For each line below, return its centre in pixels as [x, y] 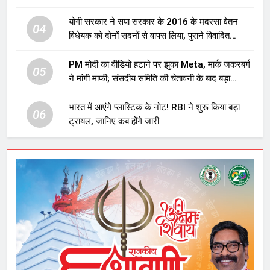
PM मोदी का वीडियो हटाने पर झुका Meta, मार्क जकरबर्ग [159, 65]
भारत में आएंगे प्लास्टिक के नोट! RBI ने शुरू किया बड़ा [154, 108]
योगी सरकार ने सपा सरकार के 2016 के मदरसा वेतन [153, 22]
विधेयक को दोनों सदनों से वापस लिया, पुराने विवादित [149, 36]
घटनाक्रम [85, 93]
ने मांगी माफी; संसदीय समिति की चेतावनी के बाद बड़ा [149, 79]
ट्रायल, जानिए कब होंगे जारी [114, 121]
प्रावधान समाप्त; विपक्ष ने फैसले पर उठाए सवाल [143, 50]
